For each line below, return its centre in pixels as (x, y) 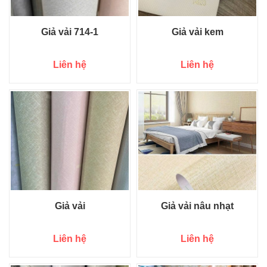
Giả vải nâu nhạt (197, 206)
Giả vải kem (197, 32)
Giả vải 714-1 (70, 32)
